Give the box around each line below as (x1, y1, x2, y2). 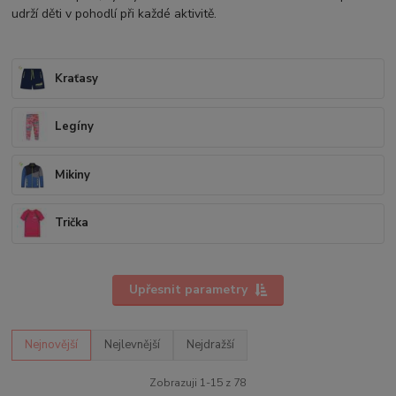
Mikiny (55, 166, 91, 183)
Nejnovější (25, 337, 79, 354)
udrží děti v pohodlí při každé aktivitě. (11, 5, 217, 23)
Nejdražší (187, 337, 235, 354)
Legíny (55, 118, 95, 135)
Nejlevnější (104, 337, 161, 354)
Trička (55, 215, 89, 232)
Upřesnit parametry (128, 281, 247, 299)
